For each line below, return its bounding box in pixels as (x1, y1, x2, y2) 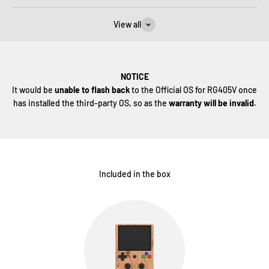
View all (113, 19, 141, 29)
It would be (12, 85, 55, 95)
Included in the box (98, 169, 171, 179)
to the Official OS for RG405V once (131, 85, 257, 95)
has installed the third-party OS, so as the (13, 98, 169, 108)
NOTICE (120, 71, 149, 82)
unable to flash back (55, 85, 131, 95)
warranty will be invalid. (168, 98, 256, 108)
